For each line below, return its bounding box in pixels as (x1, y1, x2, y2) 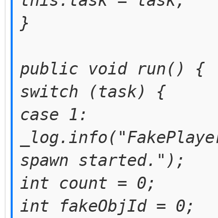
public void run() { (20, 59, 205, 78)
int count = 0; (20, 173, 156, 193)
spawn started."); (20, 150, 185, 170)
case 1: (20, 105, 88, 124)
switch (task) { (20, 82, 166, 101)
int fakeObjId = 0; (20, 196, 195, 216)
